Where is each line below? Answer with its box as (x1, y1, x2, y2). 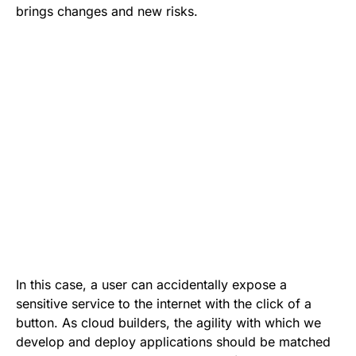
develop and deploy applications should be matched (16, 333, 331, 350)
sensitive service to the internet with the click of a (16, 295, 311, 311)
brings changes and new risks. (16, 2, 198, 19)
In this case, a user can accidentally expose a (16, 276, 287, 292)
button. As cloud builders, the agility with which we (16, 314, 321, 331)
